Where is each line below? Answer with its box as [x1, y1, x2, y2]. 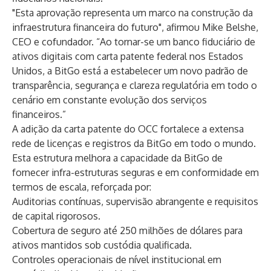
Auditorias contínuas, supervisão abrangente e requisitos [12, 195, 258, 207]
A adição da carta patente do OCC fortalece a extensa [12, 123, 244, 135]
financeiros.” [12, 108, 66, 120]
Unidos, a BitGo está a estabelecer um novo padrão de [12, 65, 248, 77]
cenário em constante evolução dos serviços [12, 94, 207, 106]
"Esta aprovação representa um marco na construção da [12, 7, 253, 19]
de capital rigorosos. [12, 210, 100, 222]
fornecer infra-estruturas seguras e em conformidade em [12, 166, 259, 178]
